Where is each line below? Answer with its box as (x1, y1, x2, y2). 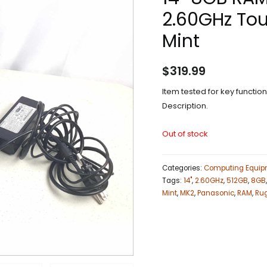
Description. (162, 100, 208, 111)
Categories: (162, 163, 204, 173)
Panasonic (197, 188, 234, 198)
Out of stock (162, 128, 208, 139)
